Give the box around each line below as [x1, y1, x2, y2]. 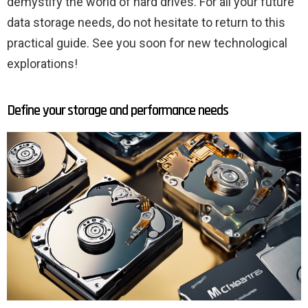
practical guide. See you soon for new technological [7, 36, 287, 51]
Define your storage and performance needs [7, 101, 228, 120]
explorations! [7, 56, 78, 71]
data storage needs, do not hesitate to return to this [7, 15, 285, 30]
